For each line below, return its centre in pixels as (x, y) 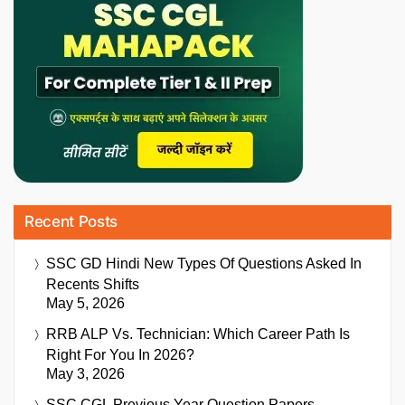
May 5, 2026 (85, 303)
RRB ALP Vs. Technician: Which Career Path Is (198, 334)
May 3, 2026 (85, 373)
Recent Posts (71, 221)
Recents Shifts (93, 284)
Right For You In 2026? (120, 354)
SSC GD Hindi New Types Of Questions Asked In (204, 263)
